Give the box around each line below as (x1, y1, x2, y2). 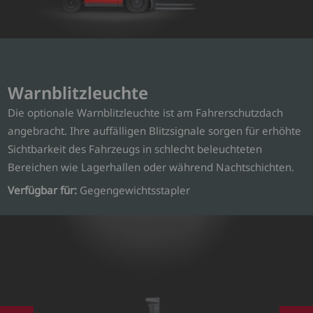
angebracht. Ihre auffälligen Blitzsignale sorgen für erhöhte (8, 123, 302, 138)
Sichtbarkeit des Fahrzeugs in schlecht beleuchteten (8, 141, 263, 156)
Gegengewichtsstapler (77, 183, 191, 198)
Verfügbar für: (8, 183, 78, 198)
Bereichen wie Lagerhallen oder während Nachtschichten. (8, 159, 295, 174)
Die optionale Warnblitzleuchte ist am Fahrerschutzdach (8, 105, 284, 119)
